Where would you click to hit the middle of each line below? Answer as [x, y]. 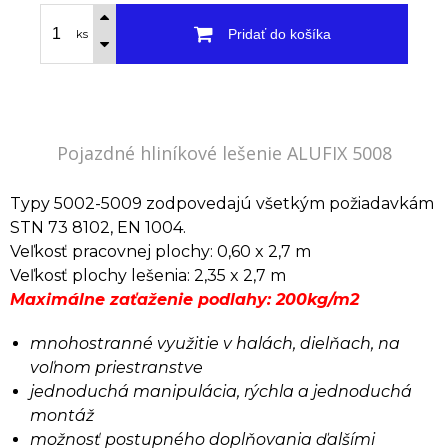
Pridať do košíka [279, 34]
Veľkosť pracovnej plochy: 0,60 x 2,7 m [160, 251]
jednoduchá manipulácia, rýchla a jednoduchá [221, 391]
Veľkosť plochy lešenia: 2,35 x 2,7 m [148, 275]
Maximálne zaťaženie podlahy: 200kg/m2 [184, 299]
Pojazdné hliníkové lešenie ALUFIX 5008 [224, 153]
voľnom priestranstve [116, 367]
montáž [62, 415]
